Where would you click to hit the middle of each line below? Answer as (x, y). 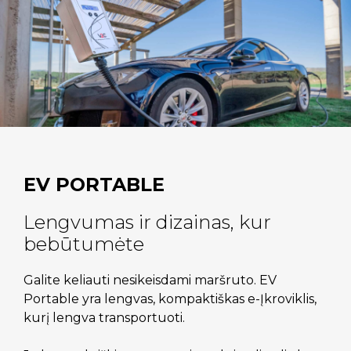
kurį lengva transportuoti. (104, 318)
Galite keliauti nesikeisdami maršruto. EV (150, 280)
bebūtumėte (84, 244)
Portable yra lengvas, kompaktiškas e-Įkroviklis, (170, 299)
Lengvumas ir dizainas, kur (147, 222)
